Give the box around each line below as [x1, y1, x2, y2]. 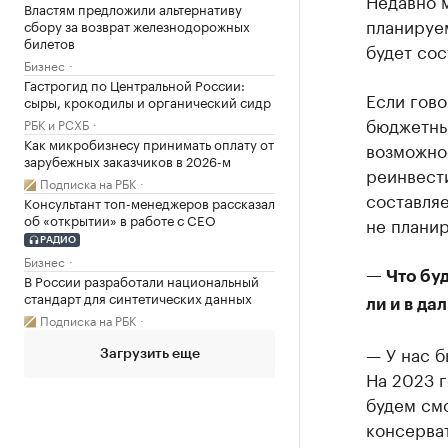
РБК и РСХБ [24, 114, 89, 133]
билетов [24, 32, 75, 52]
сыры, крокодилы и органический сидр [24, 91, 271, 111]
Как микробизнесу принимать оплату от [24, 133, 274, 153]
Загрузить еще [99, 346, 200, 361]
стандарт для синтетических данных [24, 286, 252, 307]
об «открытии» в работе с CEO [24, 209, 216, 229]
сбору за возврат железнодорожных [24, 15, 250, 35]
